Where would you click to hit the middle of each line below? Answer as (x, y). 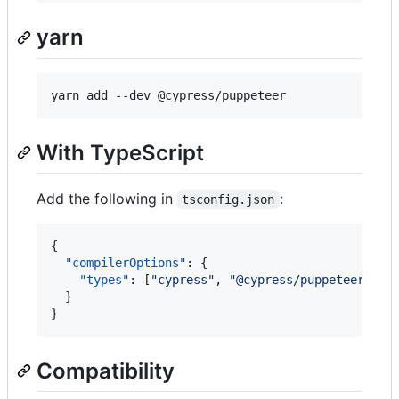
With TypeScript (120, 152)
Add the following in (107, 198)
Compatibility (106, 370)
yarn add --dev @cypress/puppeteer (168, 95)
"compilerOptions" (126, 262)
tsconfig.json (228, 199)
